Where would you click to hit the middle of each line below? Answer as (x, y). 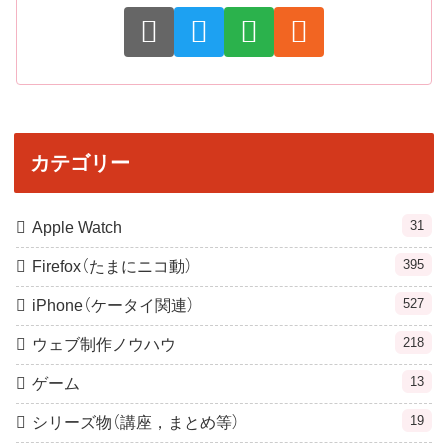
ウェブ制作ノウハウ (104, 344)
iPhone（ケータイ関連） (113, 305)
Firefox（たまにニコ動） (112, 266)
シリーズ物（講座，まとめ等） (136, 422)
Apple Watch (77, 227)
